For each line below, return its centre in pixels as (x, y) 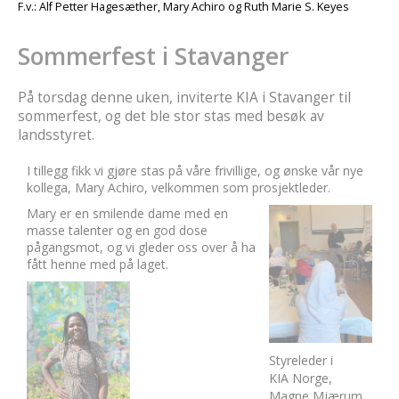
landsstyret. (56, 135)
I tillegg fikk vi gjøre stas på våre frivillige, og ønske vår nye (195, 171)
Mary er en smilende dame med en (127, 213)
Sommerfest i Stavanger (153, 56)
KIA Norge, (301, 378)
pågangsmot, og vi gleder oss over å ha (141, 247)
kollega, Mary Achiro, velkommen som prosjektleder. (179, 187)
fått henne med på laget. (98, 264)
